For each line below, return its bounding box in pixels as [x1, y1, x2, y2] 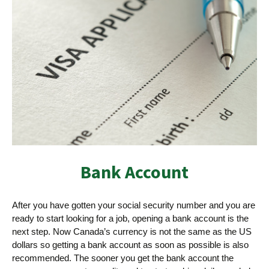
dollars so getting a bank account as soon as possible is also [12, 240, 249, 250]
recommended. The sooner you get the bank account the [12, 253, 234, 264]
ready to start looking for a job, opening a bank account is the [12, 213, 249, 224]
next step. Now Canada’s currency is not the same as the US [12, 226, 252, 237]
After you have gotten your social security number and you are [12, 200, 255, 211]
